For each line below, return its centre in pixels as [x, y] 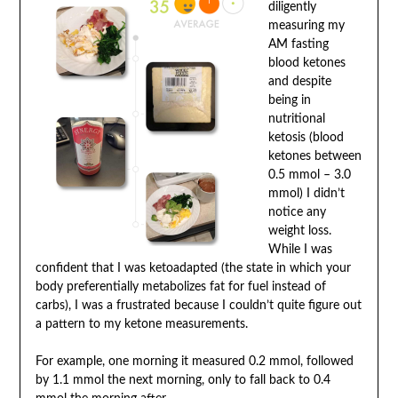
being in [289, 100]
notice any [297, 212]
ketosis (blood [306, 137]
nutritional [296, 119]
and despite [299, 81]
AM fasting [298, 44]
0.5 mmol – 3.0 [309, 175]
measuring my [306, 25]
